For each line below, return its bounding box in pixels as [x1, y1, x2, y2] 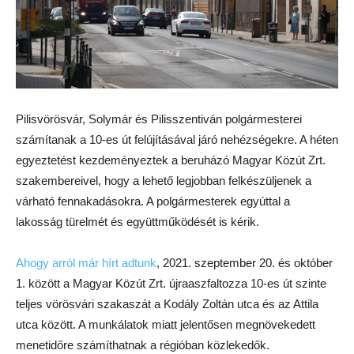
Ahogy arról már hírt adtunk [16, 256, 156, 270]
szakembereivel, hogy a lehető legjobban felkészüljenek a [16, 174, 311, 188]
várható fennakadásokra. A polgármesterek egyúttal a [16, 194, 290, 209]
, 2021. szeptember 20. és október [156, 256, 333, 270]
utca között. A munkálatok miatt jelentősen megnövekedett [16, 318, 315, 332]
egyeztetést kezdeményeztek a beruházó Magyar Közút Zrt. [16, 153, 326, 168]
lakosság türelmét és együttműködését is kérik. [16, 215, 259, 229]
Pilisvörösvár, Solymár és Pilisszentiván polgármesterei [16, 112, 302, 126]
